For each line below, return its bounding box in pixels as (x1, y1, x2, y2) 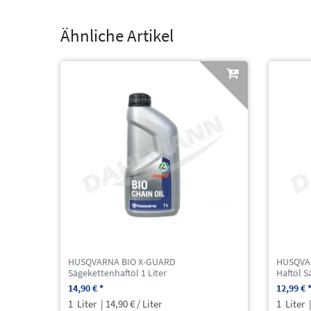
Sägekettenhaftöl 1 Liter (68, 266, 167, 279)
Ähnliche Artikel (60, 24, 174, 47)
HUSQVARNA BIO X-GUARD (68, 255, 176, 268)
